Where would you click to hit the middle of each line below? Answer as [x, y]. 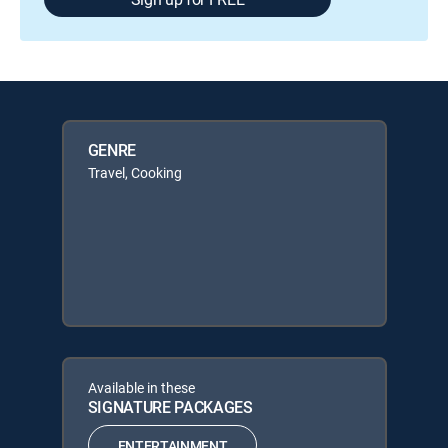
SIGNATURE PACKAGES [170, 407]
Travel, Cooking [134, 172]
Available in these [141, 387]
